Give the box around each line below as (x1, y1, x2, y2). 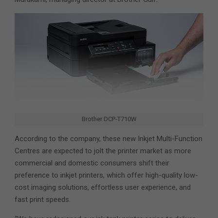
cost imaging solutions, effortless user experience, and (15, 183, 191, 192)
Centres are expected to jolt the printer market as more (15, 146, 191, 156)
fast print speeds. (15, 195, 71, 204)
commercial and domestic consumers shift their (15, 159, 169, 168)
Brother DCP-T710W (81, 115, 137, 123)
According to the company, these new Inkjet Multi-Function (15, 134, 202, 144)
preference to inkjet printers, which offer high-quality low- (15, 171, 198, 180)
